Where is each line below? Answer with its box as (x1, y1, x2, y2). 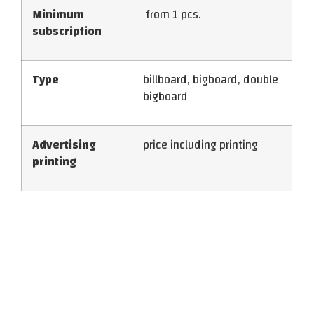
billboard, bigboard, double (143, 69, 278, 91)
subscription (32, 21, 102, 43)
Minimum (32, 4, 84, 26)
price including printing (143, 135, 258, 156)
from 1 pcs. (143, 4, 201, 26)
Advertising (32, 135, 96, 156)
